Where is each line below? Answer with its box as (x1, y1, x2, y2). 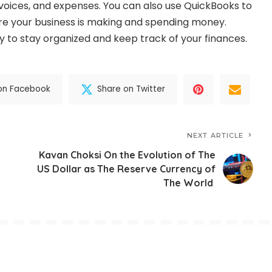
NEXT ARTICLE (187, 131, 244, 140)
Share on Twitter (97, 83, 166, 95)
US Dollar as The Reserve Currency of (37, 162, 216, 175)
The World (163, 176, 216, 189)
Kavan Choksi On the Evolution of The (39, 148, 216, 161)
